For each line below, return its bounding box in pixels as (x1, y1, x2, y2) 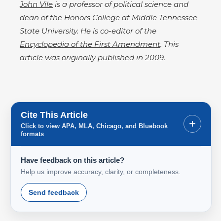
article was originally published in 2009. (20, 52, 165, 62)
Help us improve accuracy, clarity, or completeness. (21, 167, 181, 176)
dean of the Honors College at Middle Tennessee (20, 12, 197, 22)
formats (21, 130, 44, 138)
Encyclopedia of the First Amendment (20, 39, 160, 49)
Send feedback (29, 188, 79, 196)
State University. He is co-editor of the (20, 26, 156, 36)
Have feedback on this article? (21, 155, 124, 164)
